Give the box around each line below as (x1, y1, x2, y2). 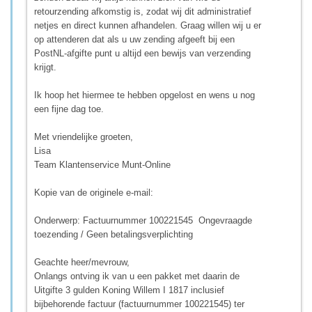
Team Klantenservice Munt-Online (34, 159, 171, 170)
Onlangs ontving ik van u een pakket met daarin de (34, 270, 240, 281)
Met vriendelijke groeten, (34, 131, 133, 142)
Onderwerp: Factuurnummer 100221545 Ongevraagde (34, 214, 252, 226)
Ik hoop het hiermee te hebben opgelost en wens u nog (34, 89, 255, 100)
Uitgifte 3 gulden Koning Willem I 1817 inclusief (34, 284, 224, 295)
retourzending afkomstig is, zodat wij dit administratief (34, 6, 251, 17)
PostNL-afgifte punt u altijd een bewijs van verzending (34, 47, 251, 58)
